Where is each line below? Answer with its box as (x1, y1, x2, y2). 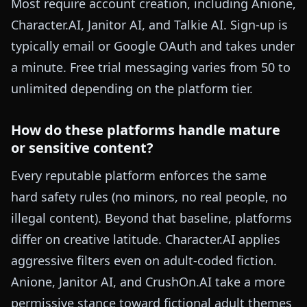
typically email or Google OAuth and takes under (11, 38, 295, 55)
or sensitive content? (11, 138, 153, 158)
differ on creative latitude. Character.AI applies (11, 231, 280, 248)
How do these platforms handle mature (11, 121, 280, 140)
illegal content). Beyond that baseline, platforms (11, 210, 292, 227)
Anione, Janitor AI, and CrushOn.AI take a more (11, 273, 285, 291)
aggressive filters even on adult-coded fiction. (11, 252, 277, 269)
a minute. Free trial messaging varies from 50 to (11, 59, 291, 76)
